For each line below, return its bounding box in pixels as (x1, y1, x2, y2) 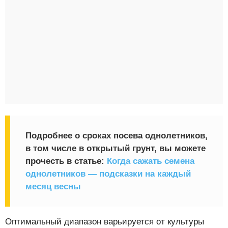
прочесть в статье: (25, 156, 107, 166)
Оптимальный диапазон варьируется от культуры (5, 217, 204, 227)
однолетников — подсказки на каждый (25, 169, 191, 179)
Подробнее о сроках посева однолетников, (25, 131, 208, 141)
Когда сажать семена (107, 156, 194, 166)
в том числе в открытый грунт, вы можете (25, 144, 206, 154)
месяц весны (25, 182, 81, 192)
